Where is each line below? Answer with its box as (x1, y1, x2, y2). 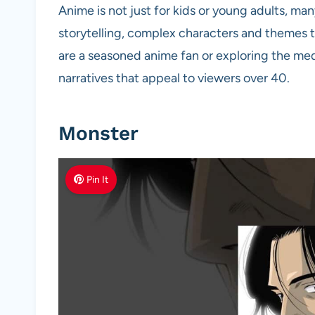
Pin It (86, 173, 109, 186)
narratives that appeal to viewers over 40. (58, 70, 290, 86)
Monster (58, 121, 139, 145)
